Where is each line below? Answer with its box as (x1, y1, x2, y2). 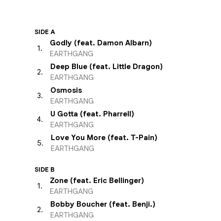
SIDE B (35, 165, 55, 174)
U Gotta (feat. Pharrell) (50, 110, 134, 118)
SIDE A (35, 28, 55, 36)
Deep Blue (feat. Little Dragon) (50, 62, 163, 71)
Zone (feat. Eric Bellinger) (50, 176, 144, 185)
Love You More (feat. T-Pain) (51, 133, 157, 142)
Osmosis (50, 86, 82, 95)
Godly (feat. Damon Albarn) (50, 38, 152, 47)
